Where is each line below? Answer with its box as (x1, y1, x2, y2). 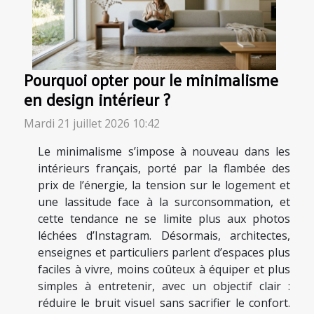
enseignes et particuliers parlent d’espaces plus (38, 244, 290, 260)
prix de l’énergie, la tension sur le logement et (38, 177, 290, 193)
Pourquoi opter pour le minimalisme (24, 64, 278, 95)
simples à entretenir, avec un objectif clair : (38, 278, 290, 294)
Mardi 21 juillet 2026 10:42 (24, 115, 160, 131)
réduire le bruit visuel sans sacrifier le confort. (38, 294, 290, 310)
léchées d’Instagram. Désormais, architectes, (38, 227, 290, 243)
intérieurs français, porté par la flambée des (38, 160, 290, 176)
